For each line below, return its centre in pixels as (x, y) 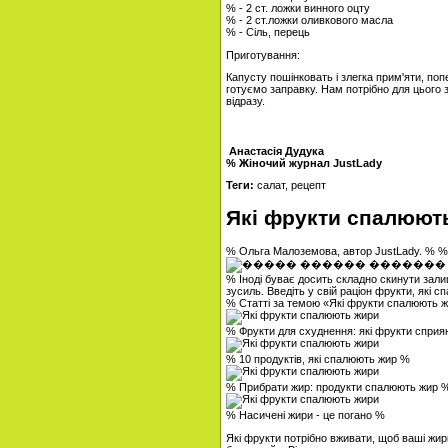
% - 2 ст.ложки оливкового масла (309, 20)
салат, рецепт (290, 185)
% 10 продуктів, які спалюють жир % (318, 358)
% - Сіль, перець (268, 32)
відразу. (245, 101)
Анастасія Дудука (275, 150)
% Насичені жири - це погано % (305, 414)
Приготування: (263, 54)
